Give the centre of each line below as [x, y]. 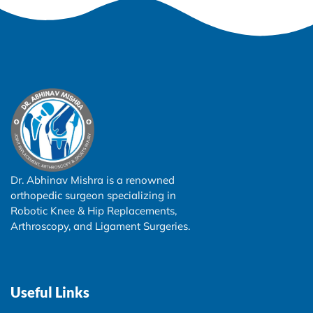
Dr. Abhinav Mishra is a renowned [93, 180]
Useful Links [50, 292]
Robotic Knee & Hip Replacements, [94, 210]
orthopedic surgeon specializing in [93, 195]
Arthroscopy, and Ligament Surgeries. [100, 226]
